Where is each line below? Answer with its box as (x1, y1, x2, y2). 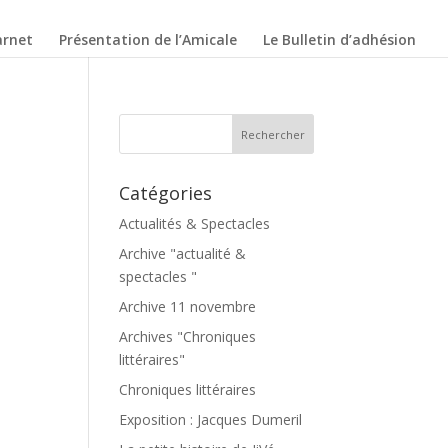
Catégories (119, 181, 213, 205)
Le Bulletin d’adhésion (263, 30, 416, 49)
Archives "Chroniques (119, 327, 257, 346)
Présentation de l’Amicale (59, 30, 237, 49)
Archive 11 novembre (119, 297, 257, 316)
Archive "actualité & (119, 244, 247, 263)
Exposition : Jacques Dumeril (119, 410, 303, 429)
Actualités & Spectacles (119, 214, 271, 233)
